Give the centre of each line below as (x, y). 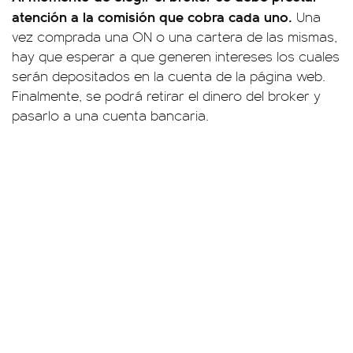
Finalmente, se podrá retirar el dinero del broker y (166, 95)
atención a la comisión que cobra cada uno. (154, 16)
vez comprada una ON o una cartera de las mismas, (175, 36)
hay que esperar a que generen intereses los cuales (176, 56)
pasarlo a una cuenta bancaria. (110, 115)
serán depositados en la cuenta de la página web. (169, 76)
